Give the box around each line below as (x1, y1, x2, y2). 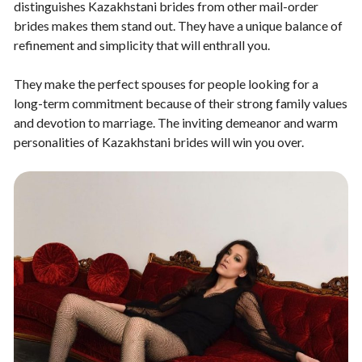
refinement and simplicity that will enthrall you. (14, 37, 270, 53)
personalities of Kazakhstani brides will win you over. (14, 134, 304, 149)
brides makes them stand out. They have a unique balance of (14, 18, 343, 33)
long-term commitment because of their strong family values (14, 95, 347, 111)
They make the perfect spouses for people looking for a (14, 76, 318, 91)
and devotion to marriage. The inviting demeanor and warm (14, 115, 338, 130)
